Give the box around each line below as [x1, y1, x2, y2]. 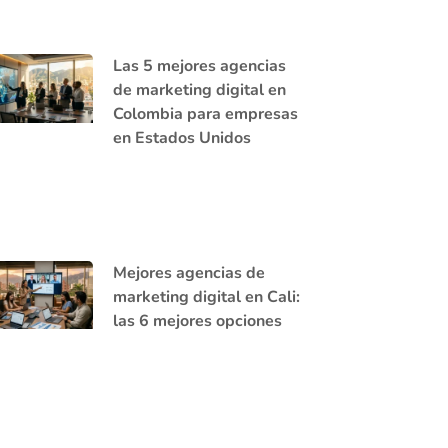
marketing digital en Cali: [112, 285, 300, 308]
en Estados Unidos [112, 126, 251, 149]
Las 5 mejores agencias [112, 54, 286, 77]
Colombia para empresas [112, 102, 298, 125]
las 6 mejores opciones [112, 309, 282, 332]
